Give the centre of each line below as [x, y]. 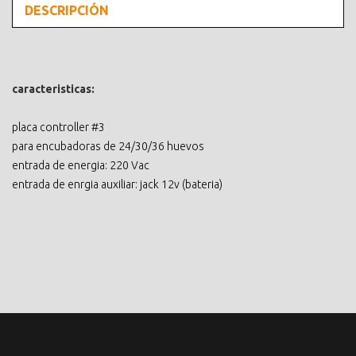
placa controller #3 [58, 127]
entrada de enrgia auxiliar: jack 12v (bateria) [117, 184]
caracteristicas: [53, 89]
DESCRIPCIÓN [67, 10]
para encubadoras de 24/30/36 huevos [108, 146]
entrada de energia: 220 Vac [81, 165]
